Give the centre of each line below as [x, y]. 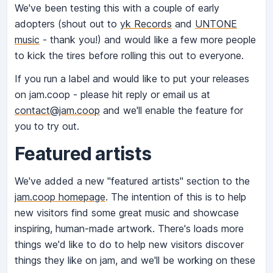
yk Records [146, 24]
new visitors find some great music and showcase [127, 213]
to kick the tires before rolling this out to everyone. [129, 56]
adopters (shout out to [67, 24]
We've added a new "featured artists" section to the [132, 181]
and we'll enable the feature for [172, 111]
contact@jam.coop [57, 111]
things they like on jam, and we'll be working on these [135, 261]
